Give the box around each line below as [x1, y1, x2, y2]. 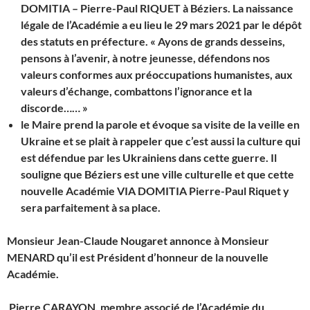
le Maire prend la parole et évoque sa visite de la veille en [21, 117, 300, 131]
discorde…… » [21, 100, 88, 114]
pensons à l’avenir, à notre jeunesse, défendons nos [21, 51, 270, 64]
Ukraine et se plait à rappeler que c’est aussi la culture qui [21, 134, 300, 147]
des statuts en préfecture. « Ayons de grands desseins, [21, 34, 285, 48]
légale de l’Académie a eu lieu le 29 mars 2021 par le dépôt [21, 17, 302, 31]
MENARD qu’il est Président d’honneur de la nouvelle [7, 250, 268, 264]
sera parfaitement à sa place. [21, 200, 161, 214]
